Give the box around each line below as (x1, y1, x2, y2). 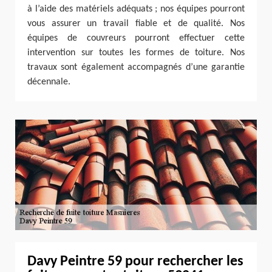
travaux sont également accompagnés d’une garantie (27, 62, 245, 72)
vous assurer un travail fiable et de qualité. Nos (27, 18, 245, 29)
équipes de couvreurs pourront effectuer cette (27, 33, 245, 43)
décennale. (27, 76, 70, 87)
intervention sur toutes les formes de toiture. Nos (27, 47, 245, 58)
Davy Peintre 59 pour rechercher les (27, 254, 243, 270)
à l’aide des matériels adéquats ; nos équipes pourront (27, 4, 245, 14)
